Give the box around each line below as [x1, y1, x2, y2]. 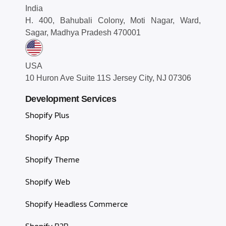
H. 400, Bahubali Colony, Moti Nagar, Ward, [25, 16, 201, 25]
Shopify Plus [25, 109, 69, 122]
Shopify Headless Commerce [25, 198, 128, 210]
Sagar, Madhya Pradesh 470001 [25, 28, 141, 37]
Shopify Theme [25, 153, 80, 166]
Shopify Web [25, 176, 70, 188]
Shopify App [25, 131, 69, 144]
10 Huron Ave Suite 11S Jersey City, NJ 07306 [25, 74, 191, 83]
